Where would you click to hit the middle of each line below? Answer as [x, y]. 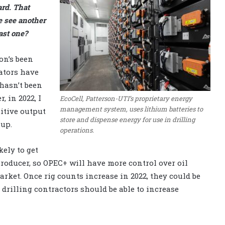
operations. [77, 130]
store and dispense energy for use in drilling [127, 119]
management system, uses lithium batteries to [131, 109]
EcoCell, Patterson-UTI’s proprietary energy [126, 98]
